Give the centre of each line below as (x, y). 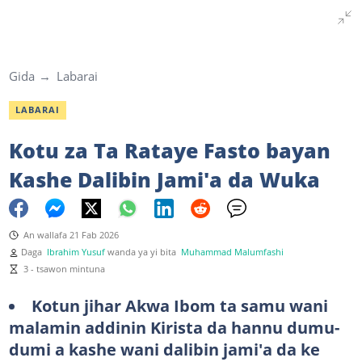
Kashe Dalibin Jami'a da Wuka (164, 179)
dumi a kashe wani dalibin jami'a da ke (164, 349)
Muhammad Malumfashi (232, 252)
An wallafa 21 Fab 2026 (71, 235)
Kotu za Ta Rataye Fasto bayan (169, 150)
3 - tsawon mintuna (64, 269)
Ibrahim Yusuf (76, 252)
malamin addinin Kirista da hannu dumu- (174, 327)
